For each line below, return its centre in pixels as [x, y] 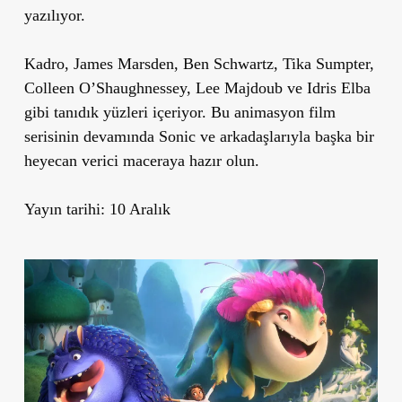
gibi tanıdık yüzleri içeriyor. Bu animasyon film [179, 112]
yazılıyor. [54, 15]
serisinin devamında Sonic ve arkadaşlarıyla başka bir [199, 136]
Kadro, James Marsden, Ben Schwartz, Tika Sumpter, [199, 63]
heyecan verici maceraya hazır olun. [141, 160]
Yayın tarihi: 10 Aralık [97, 209]
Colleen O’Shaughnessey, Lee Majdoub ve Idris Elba [197, 87]
